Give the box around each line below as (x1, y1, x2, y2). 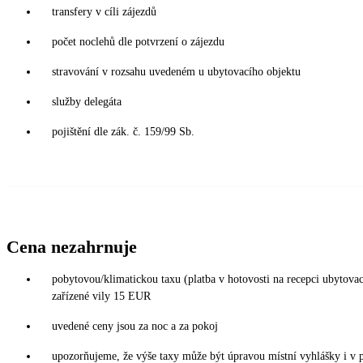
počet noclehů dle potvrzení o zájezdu (52, 35, 224, 48)
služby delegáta (52, 95, 122, 108)
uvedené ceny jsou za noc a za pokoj (52, 319, 218, 332)
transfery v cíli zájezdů (52, 5, 156, 18)
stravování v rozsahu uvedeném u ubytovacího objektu (52, 65, 301, 78)
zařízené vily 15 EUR (52, 289, 151, 302)
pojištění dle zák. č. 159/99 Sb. (52, 125, 194, 138)
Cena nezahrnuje (6, 236, 137, 257)
